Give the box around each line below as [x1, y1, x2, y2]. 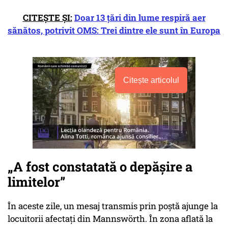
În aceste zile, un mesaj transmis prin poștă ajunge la [8, 200, 218, 212]
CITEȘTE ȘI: [22, 12, 72, 24]
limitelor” [8, 173, 66, 191]
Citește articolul [123, 76, 179, 85]
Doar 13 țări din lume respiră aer [74, 12, 206, 24]
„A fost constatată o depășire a [8, 158, 192, 176]
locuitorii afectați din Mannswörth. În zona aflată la [8, 213, 213, 225]
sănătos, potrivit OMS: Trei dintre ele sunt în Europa [8, 24, 220, 37]
